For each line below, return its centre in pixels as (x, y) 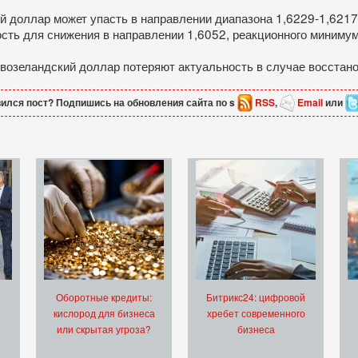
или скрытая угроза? (104, 329)
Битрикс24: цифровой (256, 297)
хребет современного (256, 313)
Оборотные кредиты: (104, 297)
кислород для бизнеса (104, 313)
